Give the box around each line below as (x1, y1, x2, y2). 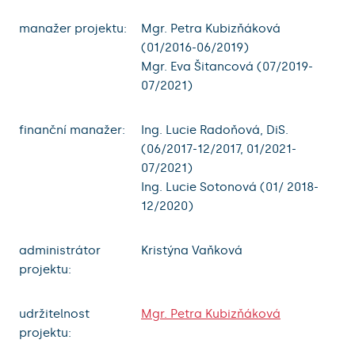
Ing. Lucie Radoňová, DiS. (141, 122, 288, 137)
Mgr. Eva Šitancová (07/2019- (141, 59, 313, 74)
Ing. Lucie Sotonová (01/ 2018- (141, 179, 319, 194)
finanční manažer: (19, 122, 125, 137)
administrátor (19, 242, 101, 258)
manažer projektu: (19, 21, 127, 36)
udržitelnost (19, 306, 90, 321)
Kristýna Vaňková (141, 242, 242, 258)
